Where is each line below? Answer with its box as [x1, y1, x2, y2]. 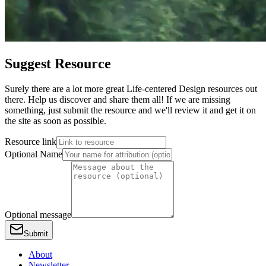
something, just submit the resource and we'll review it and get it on [5, 105, 256, 116]
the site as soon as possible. [5, 116, 106, 126]
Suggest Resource [5, 56, 111, 72]
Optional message [5, 210, 71, 220]
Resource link [5, 137, 56, 147]
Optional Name [5, 149, 62, 160]
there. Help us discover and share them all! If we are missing [5, 94, 230, 105]
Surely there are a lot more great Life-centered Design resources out [5, 84, 257, 94]
